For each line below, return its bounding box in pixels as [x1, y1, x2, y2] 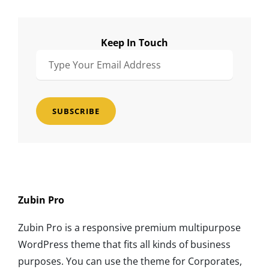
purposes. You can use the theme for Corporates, [18, 254, 242, 268]
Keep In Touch [101, 35, 168, 49]
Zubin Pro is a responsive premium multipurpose [18, 220, 241, 234]
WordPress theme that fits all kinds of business [18, 237, 231, 251]
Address [35, 101, 73, 115]
